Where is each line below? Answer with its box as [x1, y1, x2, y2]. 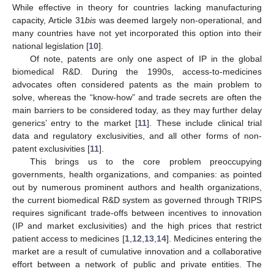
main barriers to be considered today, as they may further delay [12, 105, 262, 115]
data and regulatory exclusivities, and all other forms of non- [12, 130, 262, 141]
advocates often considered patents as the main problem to [12, 79, 262, 89]
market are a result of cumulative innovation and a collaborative [12, 246, 262, 256]
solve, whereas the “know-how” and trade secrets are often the [12, 92, 262, 102]
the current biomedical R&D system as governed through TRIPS [12, 194, 262, 205]
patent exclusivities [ [12, 143, 90, 154]
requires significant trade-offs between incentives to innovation [12, 207, 262, 218]
